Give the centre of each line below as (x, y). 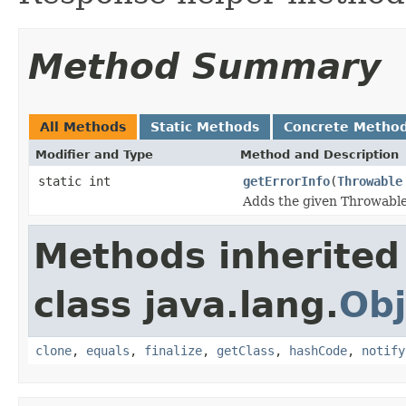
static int (74, 181)
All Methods (83, 126)
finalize (173, 350)
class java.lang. (186, 304)
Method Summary (204, 66)
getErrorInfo (286, 181)
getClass (246, 350)
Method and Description (319, 154)
